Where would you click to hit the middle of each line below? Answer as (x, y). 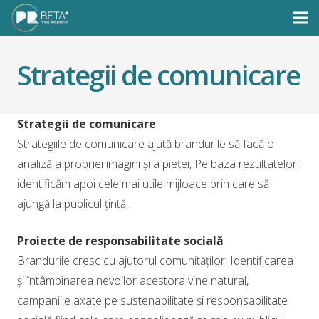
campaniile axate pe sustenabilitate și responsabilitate (152, 300)
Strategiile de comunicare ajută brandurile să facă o (146, 144)
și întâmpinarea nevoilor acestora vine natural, (133, 281)
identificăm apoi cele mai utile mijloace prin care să (143, 184)
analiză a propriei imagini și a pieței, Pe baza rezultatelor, (158, 164)
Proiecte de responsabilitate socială (120, 241)
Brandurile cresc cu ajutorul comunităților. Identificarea (155, 261)
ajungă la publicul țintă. (73, 204)
